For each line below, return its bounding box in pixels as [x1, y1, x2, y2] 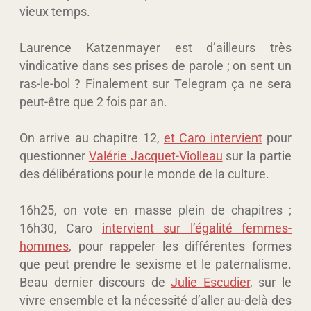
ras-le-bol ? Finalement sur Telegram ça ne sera [19, 76, 292, 91]
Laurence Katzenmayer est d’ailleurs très [19, 40, 292, 55]
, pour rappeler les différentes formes [69, 238, 292, 253]
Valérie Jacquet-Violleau [88, 148, 223, 163]
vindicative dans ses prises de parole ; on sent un [19, 58, 292, 73]
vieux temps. [19, 3, 90, 19]
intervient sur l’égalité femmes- [101, 220, 292, 235]
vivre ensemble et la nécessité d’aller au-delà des [19, 292, 292, 308]
